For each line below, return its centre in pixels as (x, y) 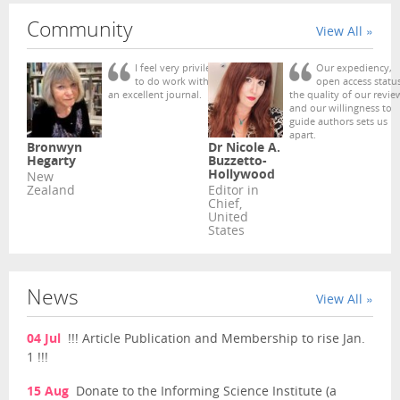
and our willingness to (341, 109)
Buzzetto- (237, 162)
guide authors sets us (339, 122)
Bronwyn (54, 148)
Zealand (51, 191)
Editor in (233, 191)
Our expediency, (354, 69)
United (228, 218)
